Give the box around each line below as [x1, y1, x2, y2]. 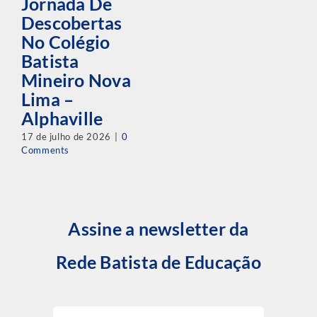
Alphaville [21, 108, 103, 129]
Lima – [21, 88, 74, 110]
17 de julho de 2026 [21, 131, 111, 143]
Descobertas [21, 12, 122, 33]
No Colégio [21, 31, 110, 52]
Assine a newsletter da [68, 218, 249, 239]
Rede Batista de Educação [56, 251, 261, 272]
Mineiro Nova [21, 69, 131, 91]
